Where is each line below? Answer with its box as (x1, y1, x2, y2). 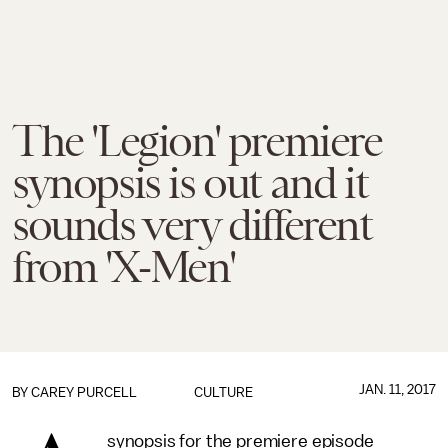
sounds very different (12, 200, 372, 250)
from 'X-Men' (12, 242, 235, 292)
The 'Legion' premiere (12, 116, 382, 166)
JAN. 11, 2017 (358, 382, 436, 397)
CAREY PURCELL (31, 385, 137, 400)
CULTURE (194, 385, 254, 400)
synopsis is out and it (12, 158, 368, 208)
